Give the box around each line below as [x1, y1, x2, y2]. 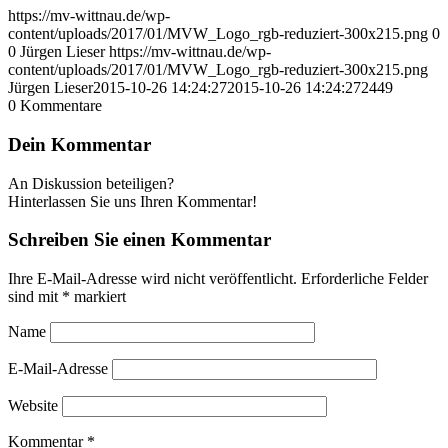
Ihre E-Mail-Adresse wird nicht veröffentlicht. [8, 270, 297, 288]
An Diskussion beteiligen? [8, 174, 174, 192]
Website [8, 397, 58, 415]
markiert [70, 288, 126, 306]
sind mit [8, 288, 62, 306]
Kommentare [20, 97, 102, 115]
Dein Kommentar [8, 133, 151, 155]
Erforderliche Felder [301, 270, 428, 288]
